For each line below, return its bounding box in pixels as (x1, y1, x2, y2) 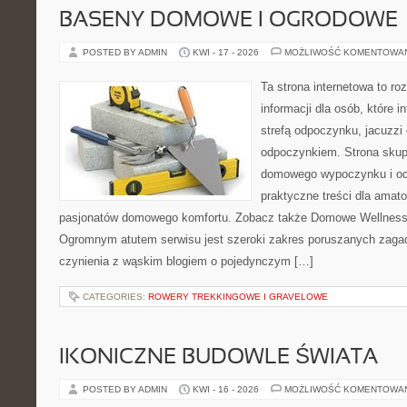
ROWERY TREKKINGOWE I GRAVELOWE (148, 292, 328, 302)
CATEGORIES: (83, 292, 148, 302)
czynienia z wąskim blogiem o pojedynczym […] (59, 254, 313, 268)
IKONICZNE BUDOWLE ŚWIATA (59, 348, 378, 368)
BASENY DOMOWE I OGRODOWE (59, 11, 398, 31)
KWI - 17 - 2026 (193, 47, 259, 57)
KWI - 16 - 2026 (193, 384, 259, 394)
